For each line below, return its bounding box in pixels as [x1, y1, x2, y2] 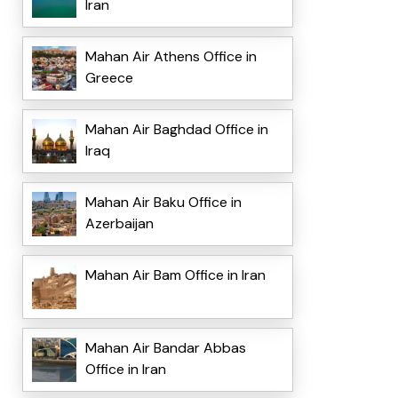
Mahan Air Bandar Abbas [84, 338, 246, 358]
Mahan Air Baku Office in [84, 193, 242, 212]
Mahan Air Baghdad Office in [84, 120, 268, 139]
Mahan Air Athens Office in [84, 47, 257, 67]
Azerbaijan [84, 214, 154, 234]
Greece [84, 68, 133, 88]
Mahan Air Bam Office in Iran [84, 266, 266, 285]
